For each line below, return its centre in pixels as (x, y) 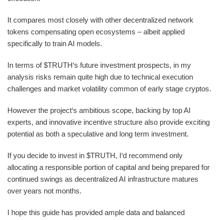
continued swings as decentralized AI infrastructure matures (103, 179)
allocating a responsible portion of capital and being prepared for (109, 167)
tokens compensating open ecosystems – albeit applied (96, 32)
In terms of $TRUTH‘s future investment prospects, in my (99, 65)
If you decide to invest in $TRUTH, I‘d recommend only (95, 156)
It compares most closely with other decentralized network (100, 20)
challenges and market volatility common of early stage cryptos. (109, 89)
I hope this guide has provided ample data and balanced (96, 213)
